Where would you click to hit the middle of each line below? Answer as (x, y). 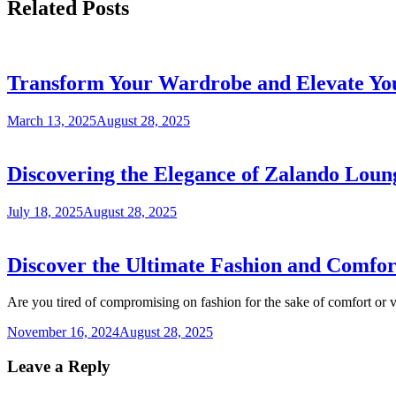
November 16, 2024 (63, 332)
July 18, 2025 (45, 211)
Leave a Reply (59, 367)
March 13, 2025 (52, 120)
